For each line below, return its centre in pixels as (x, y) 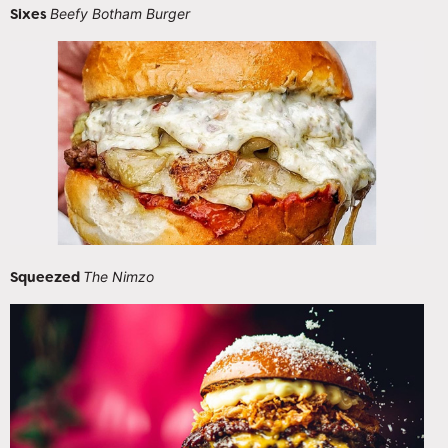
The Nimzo (118, 277)
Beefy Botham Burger (120, 14)
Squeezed (46, 277)
